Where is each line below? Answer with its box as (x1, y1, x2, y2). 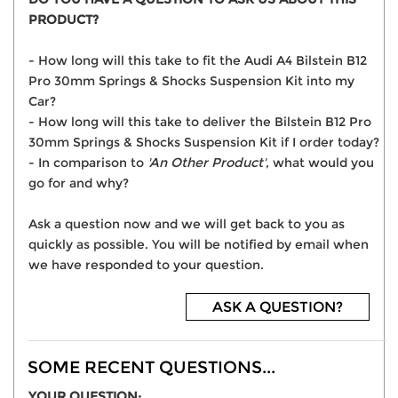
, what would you (266, 155, 374, 171)
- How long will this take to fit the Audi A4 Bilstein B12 (28, 52, 367, 69)
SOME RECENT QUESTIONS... (28, 356, 275, 378)
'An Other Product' (147, 155, 266, 171)
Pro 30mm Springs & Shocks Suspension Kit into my (28, 73, 354, 90)
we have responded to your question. (28, 257, 264, 274)
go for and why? (28, 175, 129, 192)
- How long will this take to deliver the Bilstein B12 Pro (28, 114, 371, 131)
